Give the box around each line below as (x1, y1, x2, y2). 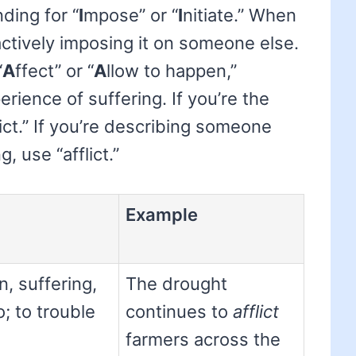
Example (126, 204, 198, 226)
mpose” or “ (83, 5, 178, 26)
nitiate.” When (183, 5, 296, 26)
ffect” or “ (15, 60, 94, 82)
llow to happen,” (106, 60, 237, 82)
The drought (126, 273, 227, 295)
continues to (126, 301, 233, 323)
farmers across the (126, 329, 281, 350)
